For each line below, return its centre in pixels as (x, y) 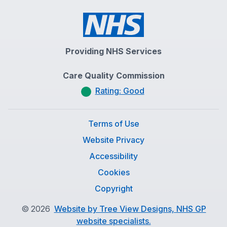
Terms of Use (113, 124)
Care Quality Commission (113, 75)
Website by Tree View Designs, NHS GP (130, 209)
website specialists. (113, 221)
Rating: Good (120, 91)
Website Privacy (113, 140)
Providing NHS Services (113, 51)
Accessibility (113, 156)
